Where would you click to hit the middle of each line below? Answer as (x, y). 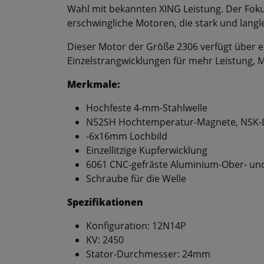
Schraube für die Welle (136, 179)
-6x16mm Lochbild (127, 136)
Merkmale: (94, 85)
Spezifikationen (105, 202)
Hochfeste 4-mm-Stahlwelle (147, 108)
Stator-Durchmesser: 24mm (148, 254)
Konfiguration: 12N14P (136, 226)
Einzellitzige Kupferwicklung (147, 151)
